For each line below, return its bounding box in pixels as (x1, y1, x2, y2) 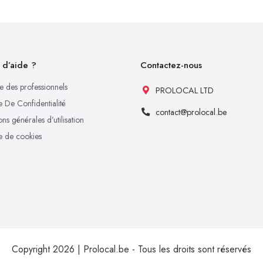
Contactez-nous (140, 59, 202, 72)
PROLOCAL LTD (156, 85, 214, 97)
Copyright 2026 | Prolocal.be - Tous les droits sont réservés (12, 242, 251, 257)
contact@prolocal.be (156, 106, 227, 119)
